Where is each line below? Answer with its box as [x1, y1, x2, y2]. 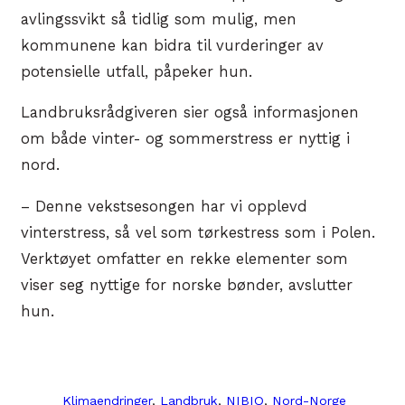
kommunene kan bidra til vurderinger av [21, 36, 324, 54]
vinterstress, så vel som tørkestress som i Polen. [21, 223, 375, 241]
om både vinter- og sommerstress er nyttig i [21, 130, 350, 148]
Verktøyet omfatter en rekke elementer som [21, 250, 348, 268]
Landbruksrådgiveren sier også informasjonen [21, 104, 359, 122]
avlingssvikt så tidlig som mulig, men [21, 10, 297, 28]
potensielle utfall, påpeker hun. [21, 62, 252, 80]
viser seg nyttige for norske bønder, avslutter [21, 276, 353, 294]
